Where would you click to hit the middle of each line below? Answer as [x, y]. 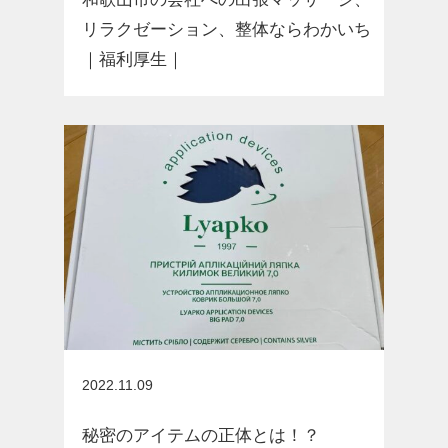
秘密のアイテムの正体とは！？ [200, 435]
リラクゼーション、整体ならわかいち [226, 29]
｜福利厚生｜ [132, 59]
